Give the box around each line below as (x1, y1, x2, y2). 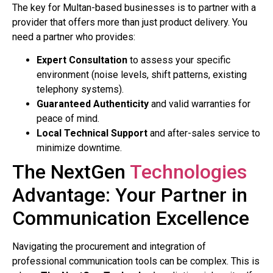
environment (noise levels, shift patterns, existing (37, 69, 247, 81)
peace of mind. (37, 113, 99, 125)
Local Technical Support (37, 127, 147, 140)
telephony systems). (37, 83, 124, 96)
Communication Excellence (12, 207, 249, 230)
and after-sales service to (147, 127, 260, 140)
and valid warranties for (149, 98, 250, 110)
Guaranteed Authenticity (37, 98, 149, 110)
